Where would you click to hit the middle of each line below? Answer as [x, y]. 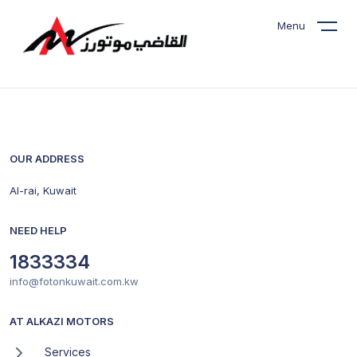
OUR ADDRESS [47, 159]
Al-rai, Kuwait [43, 190]
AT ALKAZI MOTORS [62, 321]
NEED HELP [38, 230]
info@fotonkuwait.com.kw [74, 281]
